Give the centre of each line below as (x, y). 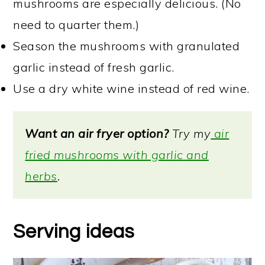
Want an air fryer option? (97, 133)
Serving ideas (74, 232)
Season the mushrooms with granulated (127, 46)
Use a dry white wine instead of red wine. (131, 88)
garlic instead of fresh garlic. (94, 67)
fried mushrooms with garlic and (117, 154)
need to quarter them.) (76, 24)
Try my (190, 133)
